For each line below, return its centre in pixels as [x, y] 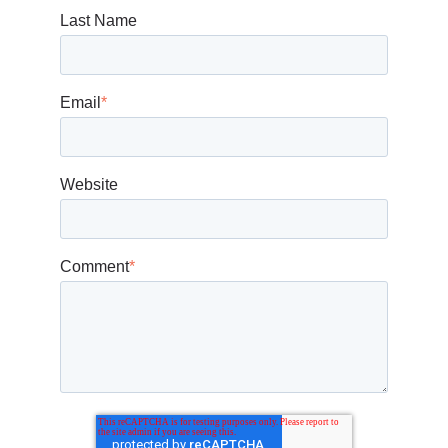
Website [89, 185]
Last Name [98, 21]
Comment [94, 267]
